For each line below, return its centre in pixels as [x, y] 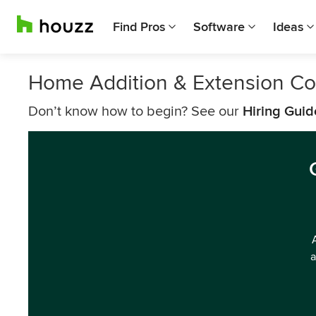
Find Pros [139, 27]
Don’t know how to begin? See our [135, 111]
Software [219, 27]
